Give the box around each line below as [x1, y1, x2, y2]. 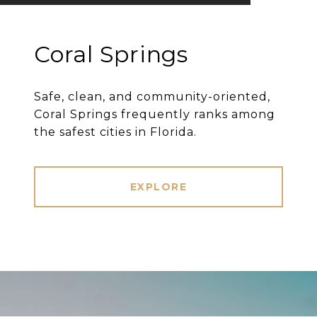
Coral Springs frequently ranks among [34, 108, 275, 122]
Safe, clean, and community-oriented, [34, 90, 270, 104]
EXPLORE [129, 180, 188, 194]
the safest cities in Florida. [34, 125, 197, 139]
